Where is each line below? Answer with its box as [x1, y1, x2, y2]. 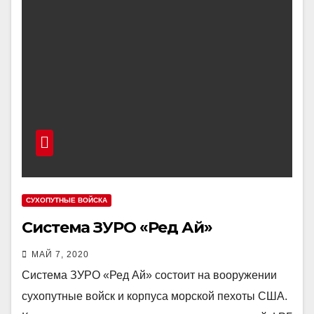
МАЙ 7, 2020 [32, 250, 89, 259]
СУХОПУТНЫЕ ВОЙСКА [26, 196, 107, 204]
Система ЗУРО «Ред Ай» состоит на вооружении [22, 269, 277, 281]
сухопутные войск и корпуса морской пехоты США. [22, 290, 287, 302]
